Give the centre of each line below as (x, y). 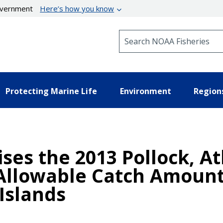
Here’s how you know (77, 8)
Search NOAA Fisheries (159, 34)
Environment (145, 91)
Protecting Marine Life (51, 91)
